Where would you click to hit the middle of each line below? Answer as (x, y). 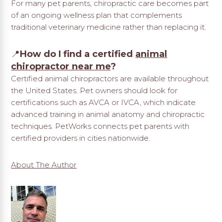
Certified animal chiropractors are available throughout (110, 79)
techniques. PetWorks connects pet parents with (100, 126)
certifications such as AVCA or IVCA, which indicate (104, 103)
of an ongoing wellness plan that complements (97, 15)
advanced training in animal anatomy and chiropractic (108, 114)
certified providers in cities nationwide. (81, 138)
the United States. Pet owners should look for (94, 91)
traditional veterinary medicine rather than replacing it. (109, 27)
